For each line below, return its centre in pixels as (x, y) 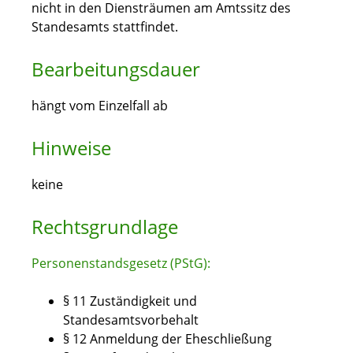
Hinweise (71, 148)
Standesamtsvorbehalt (131, 320)
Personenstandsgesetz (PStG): (121, 264)
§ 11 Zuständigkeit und (130, 301)
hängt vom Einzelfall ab (100, 106)
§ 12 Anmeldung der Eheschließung (167, 339)
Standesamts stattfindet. (105, 27)
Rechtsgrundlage (105, 227)
